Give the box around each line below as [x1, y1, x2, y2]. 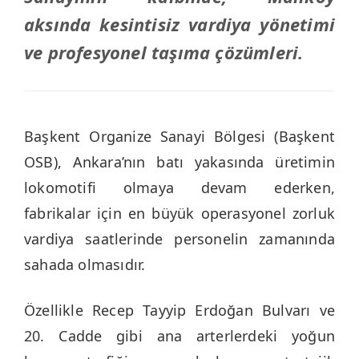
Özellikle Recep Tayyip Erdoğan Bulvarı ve [24, 300, 335, 320]
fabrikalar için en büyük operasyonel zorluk [24, 203, 335, 223]
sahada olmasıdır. [24, 254, 146, 274]
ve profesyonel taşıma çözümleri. [24, 39, 304, 64]
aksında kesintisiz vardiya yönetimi [24, 11, 335, 36]
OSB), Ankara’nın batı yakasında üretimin [24, 151, 335, 171]
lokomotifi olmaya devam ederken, [24, 177, 335, 197]
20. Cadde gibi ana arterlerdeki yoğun [24, 325, 335, 345]
